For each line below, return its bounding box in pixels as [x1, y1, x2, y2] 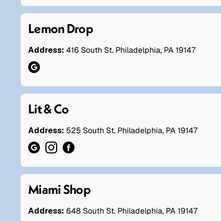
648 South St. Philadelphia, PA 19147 [66, 205, 197, 216]
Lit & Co [28, 100, 69, 117]
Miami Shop [28, 181, 90, 197]
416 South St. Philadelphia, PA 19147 [66, 44, 195, 55]
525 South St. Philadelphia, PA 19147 [66, 125, 197, 136]
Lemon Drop [28, 20, 93, 37]
